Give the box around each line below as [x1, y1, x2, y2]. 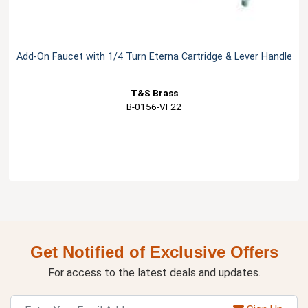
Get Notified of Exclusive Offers [30, 242, 278, 261]
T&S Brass [130, 87, 178, 98]
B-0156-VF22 [126, 100, 181, 112]
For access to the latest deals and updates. [47, 265, 261, 279]
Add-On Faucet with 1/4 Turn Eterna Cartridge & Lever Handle [16, 50, 292, 63]
